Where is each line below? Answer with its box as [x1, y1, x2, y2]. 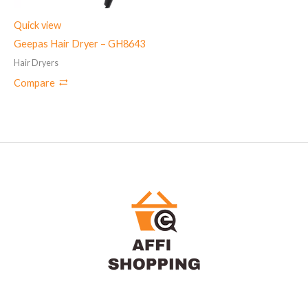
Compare [14, 76, 55, 89]
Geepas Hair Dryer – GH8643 [14, 38, 145, 50]
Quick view [14, 19, 61, 32]
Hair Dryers [14, 58, 58, 69]
